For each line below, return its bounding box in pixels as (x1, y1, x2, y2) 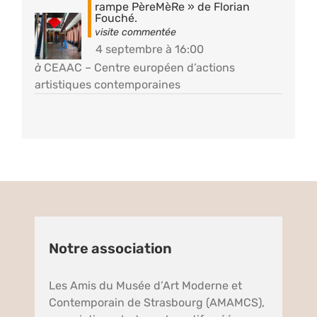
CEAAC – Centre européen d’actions (44, 61, 236, 75)
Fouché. (95, 11, 138, 25)
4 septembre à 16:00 (96, 42, 204, 57)
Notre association (49, 240, 173, 258)
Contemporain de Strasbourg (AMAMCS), (49, 296, 265, 310)
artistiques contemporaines (35, 78, 181, 92)
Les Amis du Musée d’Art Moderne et (49, 279, 243, 293)
